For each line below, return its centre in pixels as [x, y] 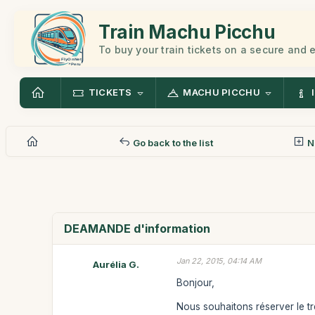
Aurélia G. [116, 264]
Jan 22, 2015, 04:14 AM [219, 261]
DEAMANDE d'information [137, 229]
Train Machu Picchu [187, 32]
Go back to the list [172, 142]
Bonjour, [196, 282]
